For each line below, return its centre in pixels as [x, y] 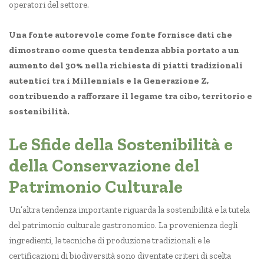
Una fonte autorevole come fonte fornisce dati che [121, 35]
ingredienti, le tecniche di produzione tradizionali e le [109, 241]
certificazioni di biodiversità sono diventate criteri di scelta [120, 256]
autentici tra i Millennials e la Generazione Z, [109, 81]
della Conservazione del [104, 166]
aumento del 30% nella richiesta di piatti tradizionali [126, 66]
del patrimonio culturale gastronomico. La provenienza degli [123, 225]
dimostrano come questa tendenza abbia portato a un [124, 50]
